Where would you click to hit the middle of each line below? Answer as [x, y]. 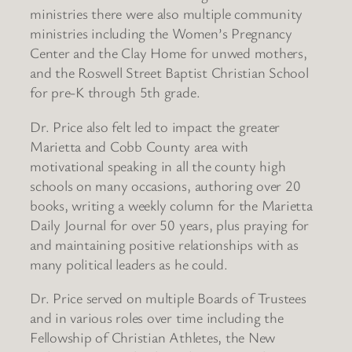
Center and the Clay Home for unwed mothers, [169, 53]
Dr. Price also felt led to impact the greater [155, 126]
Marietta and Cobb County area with [139, 146]
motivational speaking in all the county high [158, 165]
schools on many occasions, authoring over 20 [165, 185]
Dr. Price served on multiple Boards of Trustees [168, 298]
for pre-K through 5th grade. [117, 92]
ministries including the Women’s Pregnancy [161, 33]
